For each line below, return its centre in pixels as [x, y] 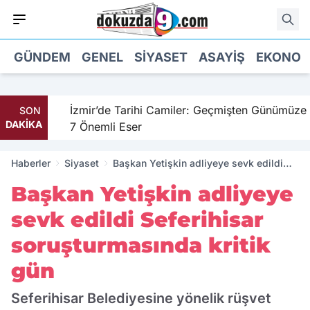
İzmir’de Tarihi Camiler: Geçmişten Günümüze [182, 110]
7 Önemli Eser [100, 127]
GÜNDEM [42, 57]
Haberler [31, 163]
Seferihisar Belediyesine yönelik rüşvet [141, 298]
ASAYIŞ [222, 57]
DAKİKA [24, 124]
